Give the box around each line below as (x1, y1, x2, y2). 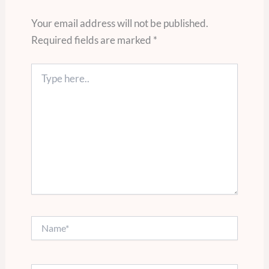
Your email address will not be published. (31, 16, 208, 29)
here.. (30, 76, 51, 86)
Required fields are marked (31, 33, 153, 46)
